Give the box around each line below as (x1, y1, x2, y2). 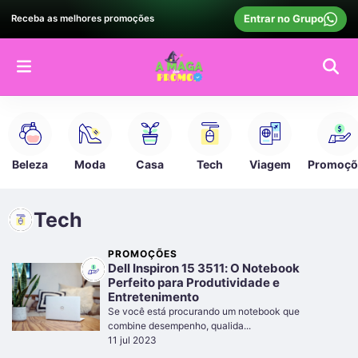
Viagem (249, 157, 291, 171)
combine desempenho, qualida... (108, 319, 251, 332)
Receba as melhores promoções (11, 13, 154, 25)
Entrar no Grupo (243, 12, 324, 26)
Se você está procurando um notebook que (108, 304, 300, 317)
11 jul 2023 (108, 333, 157, 346)
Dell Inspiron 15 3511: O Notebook (108, 260, 300, 276)
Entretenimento (108, 288, 199, 304)
